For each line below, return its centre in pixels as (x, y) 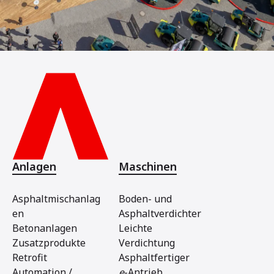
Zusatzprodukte (49, 243)
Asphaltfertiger (154, 257)
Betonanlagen (45, 228)
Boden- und (145, 199)
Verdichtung (147, 243)
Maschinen (148, 166)
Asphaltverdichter (160, 213)
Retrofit (30, 257)
